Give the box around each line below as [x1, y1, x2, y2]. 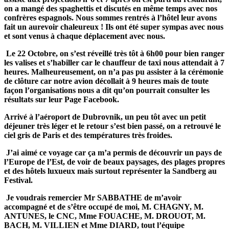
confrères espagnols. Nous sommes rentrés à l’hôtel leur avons [4, 13, 217, 22]
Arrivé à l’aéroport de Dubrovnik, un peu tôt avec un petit [4, 112, 206, 121]
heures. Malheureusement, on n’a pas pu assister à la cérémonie [4, 67, 223, 76]
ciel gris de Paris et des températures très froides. [4, 130, 172, 140]
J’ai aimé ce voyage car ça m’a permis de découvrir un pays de [4, 148, 222, 157]
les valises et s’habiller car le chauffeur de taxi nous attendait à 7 [4, 58, 224, 67]
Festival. [4, 175, 33, 185]
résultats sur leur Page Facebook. [4, 95, 119, 104]
